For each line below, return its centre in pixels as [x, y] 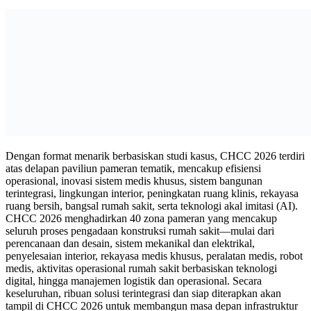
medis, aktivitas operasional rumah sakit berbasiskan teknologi [141, 268]
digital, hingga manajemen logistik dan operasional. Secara [134, 280]
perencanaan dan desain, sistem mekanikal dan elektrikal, [130, 243]
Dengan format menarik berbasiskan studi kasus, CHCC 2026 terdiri [155, 155]
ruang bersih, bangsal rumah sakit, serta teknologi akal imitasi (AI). [152, 205]
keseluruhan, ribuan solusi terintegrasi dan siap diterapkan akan [143, 293]
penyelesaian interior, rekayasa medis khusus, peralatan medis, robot [154, 255]
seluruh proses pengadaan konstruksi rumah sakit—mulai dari [140, 230]
